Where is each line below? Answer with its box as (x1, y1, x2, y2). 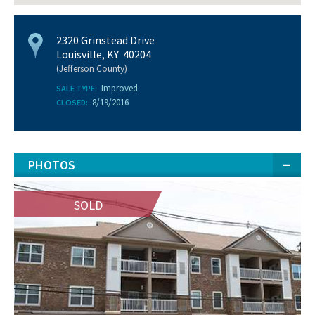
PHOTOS (28, 157, 75, 173)
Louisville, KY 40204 (56, 47, 151, 61)
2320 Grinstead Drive (56, 33, 155, 47)
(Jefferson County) (56, 63, 127, 75)
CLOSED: (56, 97, 88, 108)
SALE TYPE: (56, 83, 97, 94)
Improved (101, 82, 138, 94)
